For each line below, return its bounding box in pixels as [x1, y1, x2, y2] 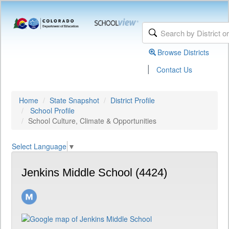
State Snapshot [50, 95, 99, 105]
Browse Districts [157, 47, 210, 57]
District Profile [110, 95, 155, 105]
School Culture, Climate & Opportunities [28, 116, 156, 126]
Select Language [12, 141, 66, 152]
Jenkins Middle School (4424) [21, 166, 167, 179]
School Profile [30, 105, 75, 116]
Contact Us [156, 64, 193, 75]
